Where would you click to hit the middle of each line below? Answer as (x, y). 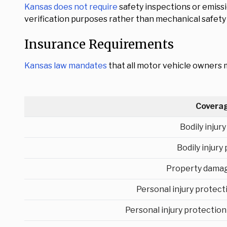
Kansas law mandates (66, 66)
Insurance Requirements (99, 44)
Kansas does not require (71, 7)
